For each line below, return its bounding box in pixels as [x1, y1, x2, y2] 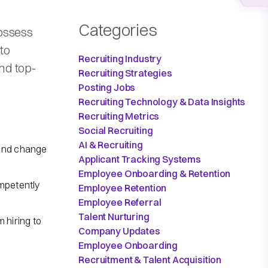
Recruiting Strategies [78, 66, 172, 79]
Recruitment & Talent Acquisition [78, 253, 222, 266]
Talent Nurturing [78, 210, 150, 223]
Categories [78, 19, 157, 40]
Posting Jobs [78, 81, 136, 93]
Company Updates [78, 224, 160, 237]
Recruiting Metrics [78, 109, 160, 122]
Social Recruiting [78, 124, 153, 136]
